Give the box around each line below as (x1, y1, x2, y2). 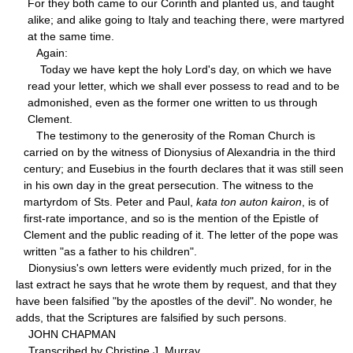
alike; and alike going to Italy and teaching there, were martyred (28, 13, 344, 26)
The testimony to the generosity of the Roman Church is (24, 128, 315, 142)
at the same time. (28, 29, 114, 43)
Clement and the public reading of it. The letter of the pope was (24, 228, 338, 241)
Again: (24, 46, 68, 59)
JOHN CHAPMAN (16, 327, 116, 340)
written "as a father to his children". (24, 244, 197, 258)
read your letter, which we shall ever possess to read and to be (28, 79, 340, 92)
